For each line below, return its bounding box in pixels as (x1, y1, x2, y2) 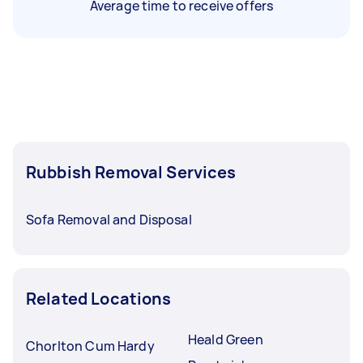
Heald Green (188, 331, 263, 348)
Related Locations (26, 288, 172, 310)
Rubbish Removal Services (26, 161, 237, 183)
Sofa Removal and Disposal (26, 211, 192, 228)
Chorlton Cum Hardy (26, 337, 155, 355)
